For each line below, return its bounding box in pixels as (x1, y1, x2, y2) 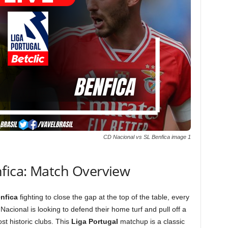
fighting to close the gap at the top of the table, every (17, 193, 189, 201)
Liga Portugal (71, 217, 118, 225)
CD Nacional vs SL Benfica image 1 (103, 134, 191, 140)
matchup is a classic (118, 217, 185, 225)
